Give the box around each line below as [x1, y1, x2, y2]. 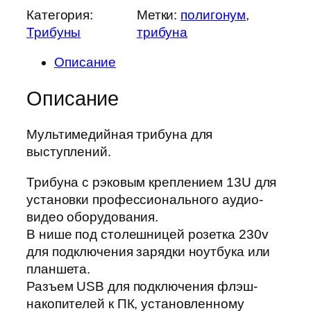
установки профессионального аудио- [26, 192, 263, 207]
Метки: [136, 7, 181, 22]
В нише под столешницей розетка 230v [26, 226, 269, 242]
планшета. [26, 261, 91, 276]
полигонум [180, 7, 246, 22]
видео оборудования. [26, 209, 159, 224]
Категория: [26, 7, 94, 22]
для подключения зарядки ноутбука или [26, 244, 271, 259]
